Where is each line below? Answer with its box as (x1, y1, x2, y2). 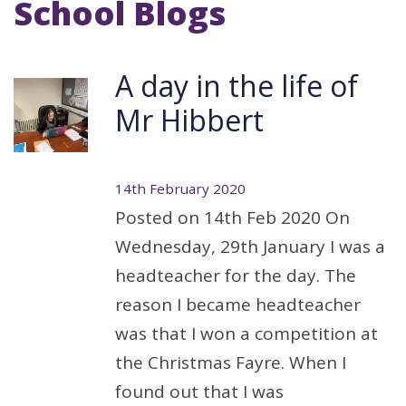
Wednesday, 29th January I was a (115, 235, 385, 258)
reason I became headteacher (115, 293, 361, 316)
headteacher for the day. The (115, 264, 356, 287)
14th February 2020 (115, 179, 246, 198)
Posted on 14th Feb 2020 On (115, 206, 350, 229)
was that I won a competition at (115, 322, 378, 345)
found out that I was (115, 380, 284, 403)
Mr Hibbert (115, 101, 264, 140)
